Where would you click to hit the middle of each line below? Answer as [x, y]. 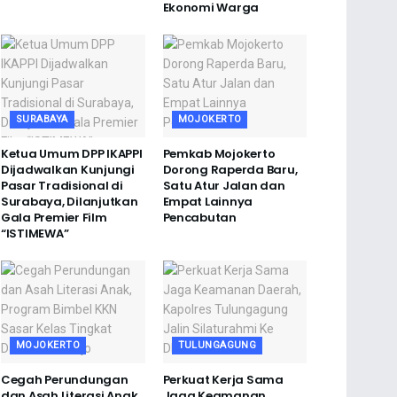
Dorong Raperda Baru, [230, 170]
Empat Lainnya [208, 202]
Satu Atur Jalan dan [224, 186]
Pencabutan [199, 218]
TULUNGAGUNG [217, 346]
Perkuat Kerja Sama [223, 380]
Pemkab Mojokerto [219, 154]
